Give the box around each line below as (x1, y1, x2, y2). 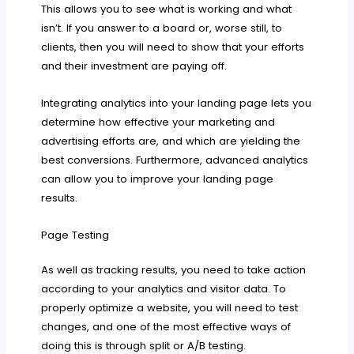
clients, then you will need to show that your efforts (41, 40, 305, 55)
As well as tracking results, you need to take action (41, 262, 307, 278)
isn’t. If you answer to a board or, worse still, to (41, 21, 283, 36)
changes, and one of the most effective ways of (41, 319, 292, 335)
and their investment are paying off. (41, 58, 228, 74)
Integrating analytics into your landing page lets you (41, 96, 312, 111)
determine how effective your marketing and (41, 115, 276, 130)
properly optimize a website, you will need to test (41, 300, 299, 316)
